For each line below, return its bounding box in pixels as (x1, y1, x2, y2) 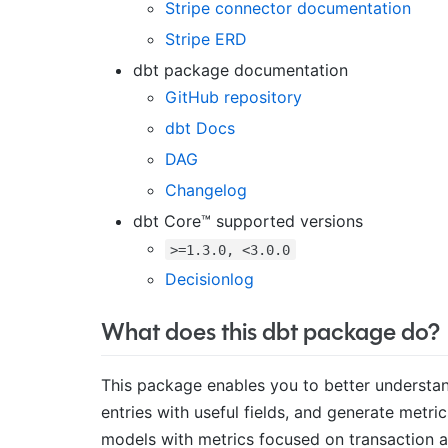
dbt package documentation (132, 60, 348, 81)
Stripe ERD (164, 29, 247, 50)
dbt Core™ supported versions (132, 211, 363, 232)
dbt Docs (164, 118, 235, 139)
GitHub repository (164, 87, 302, 108)
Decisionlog (164, 269, 254, 290)
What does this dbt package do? (100, 314, 440, 351)
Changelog (164, 180, 247, 201)
